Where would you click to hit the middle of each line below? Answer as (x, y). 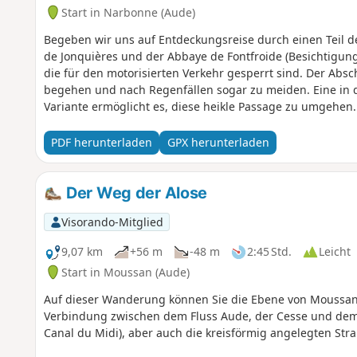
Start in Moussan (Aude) (125, 272)
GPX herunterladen (218, 143)
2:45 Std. (269, 252)
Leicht (334, 252)
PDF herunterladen (101, 143)
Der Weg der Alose (135, 192)
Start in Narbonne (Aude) (128, 12)
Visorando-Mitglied (112, 222)
